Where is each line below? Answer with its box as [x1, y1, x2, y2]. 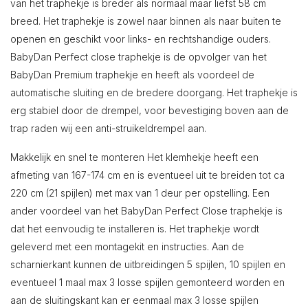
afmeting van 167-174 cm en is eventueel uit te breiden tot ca [10, 168, 285, 181]
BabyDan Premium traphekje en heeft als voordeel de [10, 68, 254, 80]
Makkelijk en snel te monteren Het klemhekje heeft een [10, 151, 258, 163]
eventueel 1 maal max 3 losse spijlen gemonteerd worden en [10, 276, 285, 288]
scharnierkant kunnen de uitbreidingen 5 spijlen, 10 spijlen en [10, 258, 285, 270]
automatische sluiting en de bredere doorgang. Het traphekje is [10, 86, 298, 98]
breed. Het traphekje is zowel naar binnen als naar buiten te [10, 14, 281, 27]
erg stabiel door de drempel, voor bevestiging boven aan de [10, 104, 289, 116]
